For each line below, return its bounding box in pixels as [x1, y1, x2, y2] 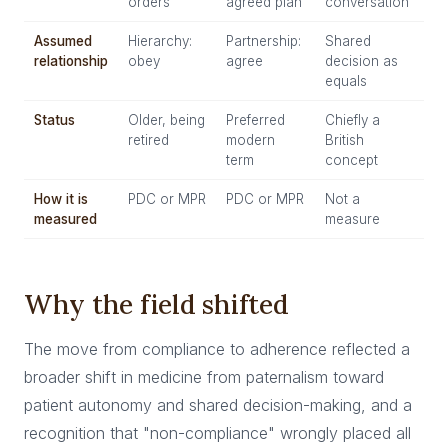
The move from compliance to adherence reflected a [24, 339, 410, 359]
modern [226, 132, 275, 148]
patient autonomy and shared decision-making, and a [24, 395, 412, 415]
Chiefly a [325, 112, 380, 128]
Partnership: [226, 33, 301, 49]
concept [325, 152, 378, 168]
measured [34, 211, 97, 227]
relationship [34, 53, 108, 69]
